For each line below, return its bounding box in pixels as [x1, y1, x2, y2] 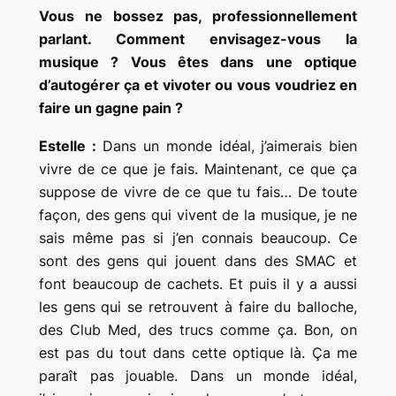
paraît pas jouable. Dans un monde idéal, [38, 367, 358, 385]
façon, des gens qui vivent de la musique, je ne [38, 206, 358, 225]
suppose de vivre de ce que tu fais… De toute [38, 183, 358, 202]
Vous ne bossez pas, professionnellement [38, 7, 358, 26]
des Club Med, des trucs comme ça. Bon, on [38, 321, 358, 339]
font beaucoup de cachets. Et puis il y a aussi [38, 275, 358, 293]
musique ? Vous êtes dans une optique [38, 53, 358, 72]
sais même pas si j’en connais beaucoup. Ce [38, 229, 358, 247]
